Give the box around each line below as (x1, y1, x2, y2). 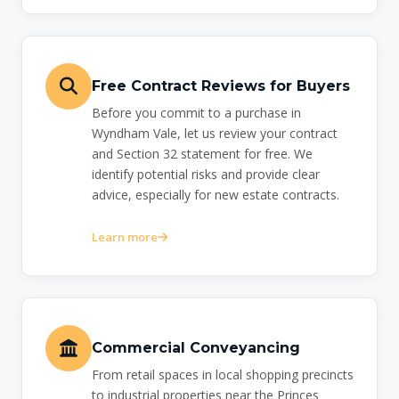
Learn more (92, 229, 158, 246)
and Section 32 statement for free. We (92, 145, 313, 163)
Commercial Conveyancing (92, 339, 300, 357)
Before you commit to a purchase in (92, 104, 301, 122)
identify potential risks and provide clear (92, 166, 320, 183)
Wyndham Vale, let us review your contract (92, 125, 338, 142)
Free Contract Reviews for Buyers (92, 77, 350, 95)
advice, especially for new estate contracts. (92, 186, 339, 204)
